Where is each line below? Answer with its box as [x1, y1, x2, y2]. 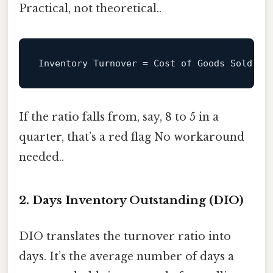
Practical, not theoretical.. [19, 2, 161, 16]
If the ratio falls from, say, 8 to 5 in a [19, 110, 219, 124]
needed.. [19, 151, 64, 165]
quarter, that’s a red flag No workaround [19, 130, 244, 144]
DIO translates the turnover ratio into [19, 230, 231, 244]
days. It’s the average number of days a [19, 250, 234, 264]
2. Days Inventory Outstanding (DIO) [19, 193, 244, 208]
